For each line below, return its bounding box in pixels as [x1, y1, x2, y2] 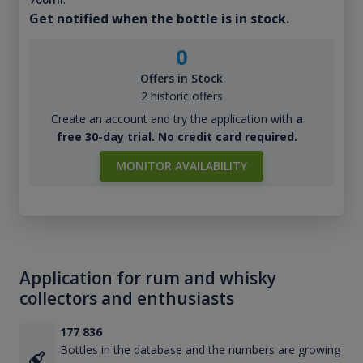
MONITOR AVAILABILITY [116, 157, 247, 173]
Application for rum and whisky [19, 266, 276, 289]
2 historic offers [140, 88, 223, 104]
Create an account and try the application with [50, 110, 296, 126]
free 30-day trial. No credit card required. [56, 128, 297, 144]
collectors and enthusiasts [19, 286, 234, 310]
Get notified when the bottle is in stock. [28, 9, 289, 28]
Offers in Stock [140, 70, 223, 86]
